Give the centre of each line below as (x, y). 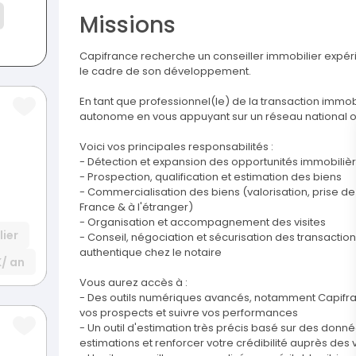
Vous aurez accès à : (133, 283)
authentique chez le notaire (151, 253)
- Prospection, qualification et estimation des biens (211, 177)
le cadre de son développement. (165, 72)
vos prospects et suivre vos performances (189, 313)
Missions (128, 25)
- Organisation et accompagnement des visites (203, 222)
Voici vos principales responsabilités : (176, 147)
